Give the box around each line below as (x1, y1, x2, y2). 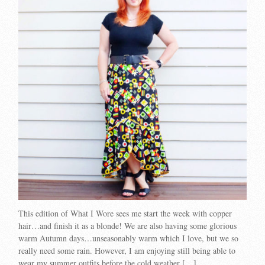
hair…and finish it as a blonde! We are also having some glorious (18, 219, 237, 231)
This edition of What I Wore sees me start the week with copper (18, 207, 232, 219)
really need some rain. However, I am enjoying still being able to (18, 244, 236, 256)
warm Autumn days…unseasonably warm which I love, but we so (18, 232, 239, 244)
